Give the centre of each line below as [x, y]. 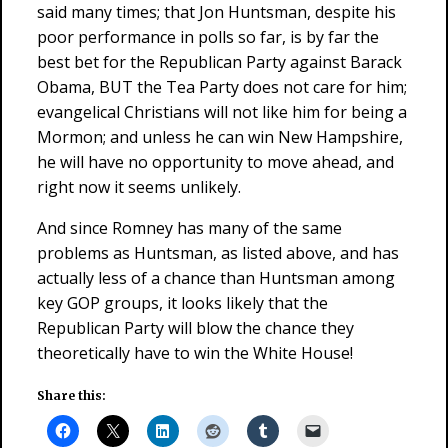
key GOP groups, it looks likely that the [182, 303]
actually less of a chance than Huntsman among [216, 278]
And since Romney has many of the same [189, 228]
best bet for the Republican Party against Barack [219, 62]
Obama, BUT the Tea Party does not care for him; [222, 87]
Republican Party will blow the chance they [195, 328]
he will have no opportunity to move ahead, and [215, 162]
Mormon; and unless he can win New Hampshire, [220, 137]
